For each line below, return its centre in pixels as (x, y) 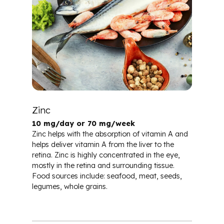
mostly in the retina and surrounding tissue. (103, 165)
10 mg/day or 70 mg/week (83, 123)
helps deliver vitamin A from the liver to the (103, 144)
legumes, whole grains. (70, 186)
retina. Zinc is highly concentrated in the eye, (106, 155)
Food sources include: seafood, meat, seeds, (107, 176)
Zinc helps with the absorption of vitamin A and (110, 134)
